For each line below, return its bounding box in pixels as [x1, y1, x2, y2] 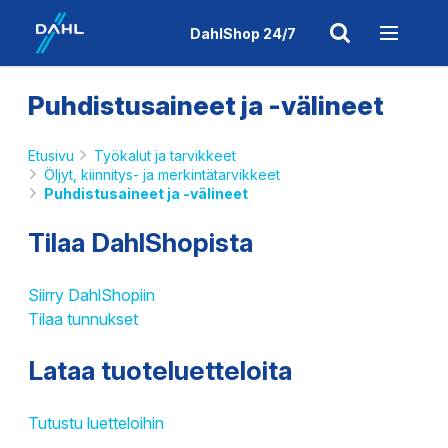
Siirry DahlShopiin [28, 285, 155, 305]
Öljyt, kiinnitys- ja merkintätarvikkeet [44, 166, 280, 183]
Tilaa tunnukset [28, 309, 138, 329]
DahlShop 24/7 [190, 24, 297, 42]
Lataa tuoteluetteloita [28, 355, 292, 386]
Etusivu [28, 147, 74, 164]
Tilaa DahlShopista [28, 227, 253, 258]
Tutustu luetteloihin [28, 413, 164, 433]
